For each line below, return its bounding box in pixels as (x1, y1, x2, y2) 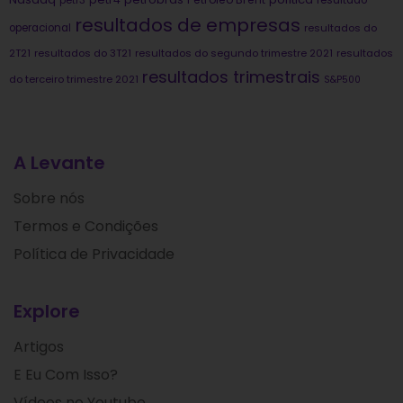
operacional (9, 21, 71, 36)
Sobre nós (13, 188, 85, 210)
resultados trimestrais (142, 66, 320, 89)
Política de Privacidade (13, 244, 175, 265)
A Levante (13, 150, 105, 176)
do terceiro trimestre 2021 (9, 72, 139, 87)
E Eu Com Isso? (13, 364, 118, 386)
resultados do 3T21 (34, 46, 131, 61)
